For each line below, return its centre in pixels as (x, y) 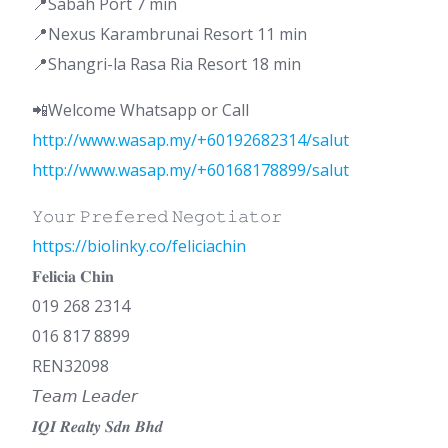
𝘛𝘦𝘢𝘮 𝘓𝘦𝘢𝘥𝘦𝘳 (85, 396)
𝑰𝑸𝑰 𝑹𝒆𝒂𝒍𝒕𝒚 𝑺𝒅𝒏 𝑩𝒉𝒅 (97, 426)
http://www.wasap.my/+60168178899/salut (190, 170)
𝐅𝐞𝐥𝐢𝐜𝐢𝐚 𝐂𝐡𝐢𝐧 (73, 276)
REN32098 (70, 366)
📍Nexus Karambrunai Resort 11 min (169, 34)
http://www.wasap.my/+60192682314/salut (190, 140)
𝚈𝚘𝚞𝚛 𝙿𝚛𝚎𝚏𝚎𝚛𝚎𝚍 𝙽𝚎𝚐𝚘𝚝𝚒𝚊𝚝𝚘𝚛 (157, 216)
